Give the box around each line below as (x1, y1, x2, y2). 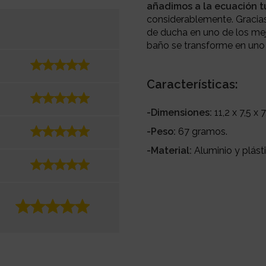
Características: (147, 77, 239, 91)
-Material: (147, 144, 195, 156)
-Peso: (147, 125, 179, 137)
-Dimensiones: (147, 106, 215, 118)
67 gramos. (178, 125, 228, 137)
